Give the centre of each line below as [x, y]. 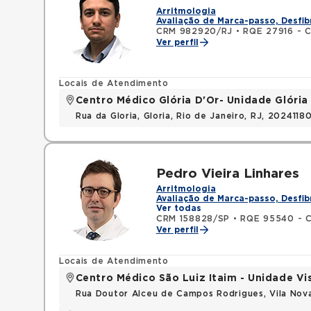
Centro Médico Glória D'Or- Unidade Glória [192, 101]
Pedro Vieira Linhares [227, 174]
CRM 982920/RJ [194, 31]
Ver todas [178, 208]
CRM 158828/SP [193, 219]
